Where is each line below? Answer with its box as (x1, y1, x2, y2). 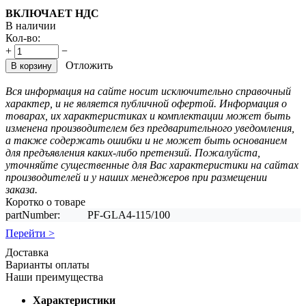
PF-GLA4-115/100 (87, 208, 170, 221)
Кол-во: (5, 31, 40, 44)
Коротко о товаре (5, 195, 85, 208)
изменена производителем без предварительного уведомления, (5, 122, 294, 134)
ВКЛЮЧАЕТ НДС (5, 7, 99, 19)
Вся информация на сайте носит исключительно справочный (5, 85, 291, 97)
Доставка (5, 246, 48, 258)
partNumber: (5, 208, 60, 221)
